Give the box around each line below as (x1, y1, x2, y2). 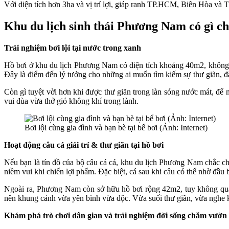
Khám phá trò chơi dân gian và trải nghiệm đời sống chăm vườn (4, 211, 227, 220)
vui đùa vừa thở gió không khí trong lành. (4, 96, 141, 105)
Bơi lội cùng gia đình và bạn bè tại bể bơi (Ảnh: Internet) (25, 123, 208, 132)
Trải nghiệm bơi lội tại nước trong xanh (4, 43, 141, 52)
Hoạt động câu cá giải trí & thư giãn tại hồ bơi (4, 140, 164, 149)
